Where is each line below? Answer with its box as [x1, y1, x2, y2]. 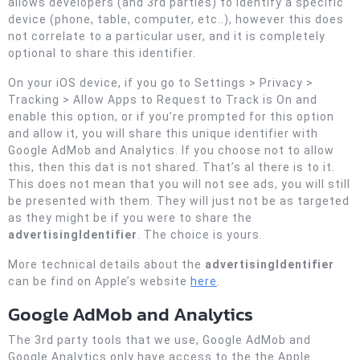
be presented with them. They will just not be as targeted [8, 194, 350, 207]
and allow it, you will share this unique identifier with [8, 127, 318, 140]
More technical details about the [8, 258, 205, 271]
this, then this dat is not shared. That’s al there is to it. [8, 161, 335, 174]
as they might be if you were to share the [8, 211, 252, 224]
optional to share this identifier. [8, 47, 196, 59]
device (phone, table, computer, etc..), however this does [8, 13, 344, 26]
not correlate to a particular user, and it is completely [8, 30, 325, 43]
